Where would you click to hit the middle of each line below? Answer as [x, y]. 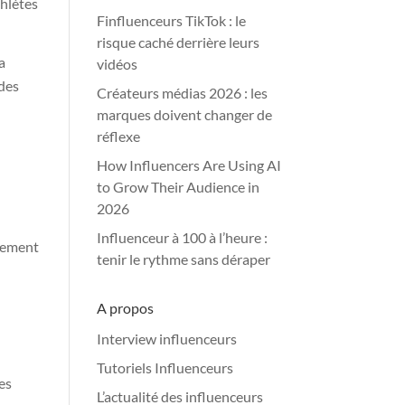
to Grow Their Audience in [179, 187]
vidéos [118, 64]
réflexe [119, 136]
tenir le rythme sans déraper [184, 259]
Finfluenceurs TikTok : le [172, 20]
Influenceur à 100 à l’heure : [183, 237]
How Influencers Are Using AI [189, 165]
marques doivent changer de [185, 114]
